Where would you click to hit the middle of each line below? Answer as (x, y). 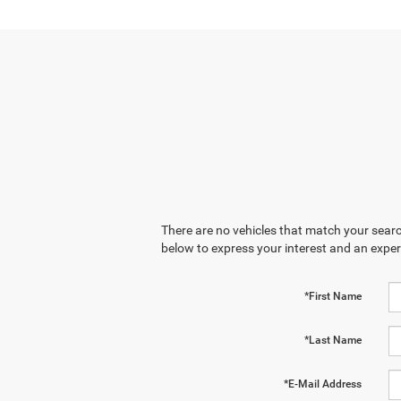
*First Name (333, 297)
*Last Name (333, 341)
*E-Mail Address (322, 384)
